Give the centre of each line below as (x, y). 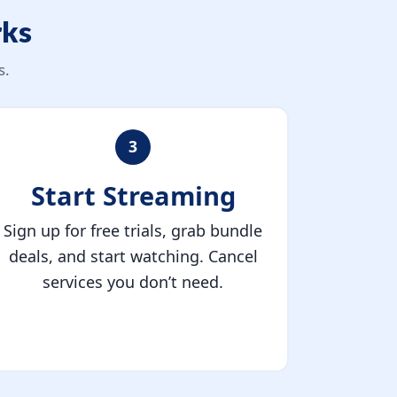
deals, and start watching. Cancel (133, 257)
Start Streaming (133, 196)
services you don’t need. (133, 282)
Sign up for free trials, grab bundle (133, 231)
